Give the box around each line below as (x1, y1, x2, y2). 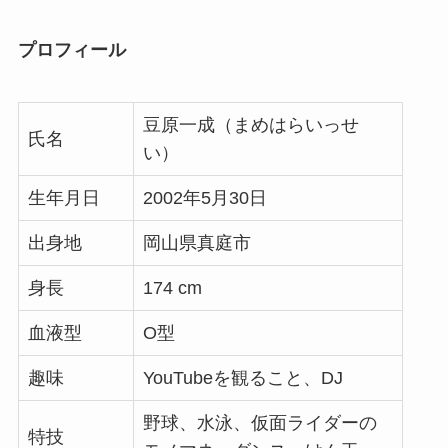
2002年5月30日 (142, 188, 267, 209)
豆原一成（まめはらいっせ (142, 115, 359, 136)
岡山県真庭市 (142, 233, 251, 254)
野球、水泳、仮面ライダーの (142, 413, 377, 434)
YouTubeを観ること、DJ (142, 368, 343, 389)
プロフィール (17, 40, 126, 61)
